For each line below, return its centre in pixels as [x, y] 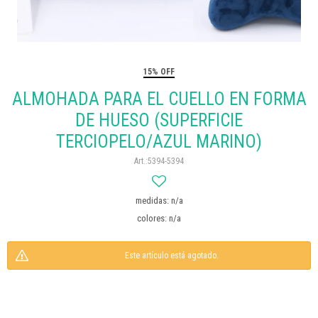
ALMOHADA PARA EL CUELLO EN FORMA [159, 99]
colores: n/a [159, 218]
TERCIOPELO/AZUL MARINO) [159, 142]
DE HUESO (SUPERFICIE [159, 120]
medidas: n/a [159, 201]
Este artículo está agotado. [172, 256]
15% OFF [159, 72]
